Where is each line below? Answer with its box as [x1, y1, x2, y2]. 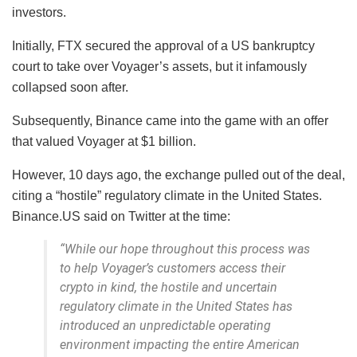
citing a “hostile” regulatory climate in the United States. [12, 189, 322, 203]
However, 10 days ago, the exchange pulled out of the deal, [12, 168, 345, 182]
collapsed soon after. [12, 80, 128, 95]
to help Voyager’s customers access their [60, 261, 285, 277]
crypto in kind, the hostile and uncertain [60, 280, 277, 296]
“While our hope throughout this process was [60, 241, 310, 257]
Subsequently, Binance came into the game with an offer [12, 114, 328, 128]
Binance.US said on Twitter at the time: [12, 210, 230, 224]
